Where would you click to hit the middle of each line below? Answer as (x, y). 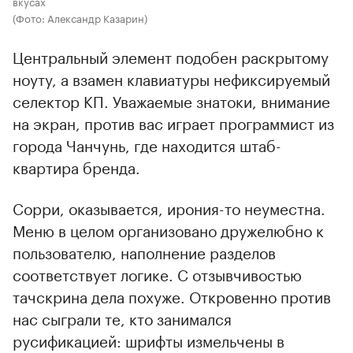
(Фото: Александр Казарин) (80, 17)
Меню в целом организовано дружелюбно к (168, 229)
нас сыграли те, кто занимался (122, 317)
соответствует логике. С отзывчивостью (157, 273)
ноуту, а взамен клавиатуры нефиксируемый (171, 78)
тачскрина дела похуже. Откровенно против (172, 295)
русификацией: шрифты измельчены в (149, 339)
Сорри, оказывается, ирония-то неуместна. (169, 207)
